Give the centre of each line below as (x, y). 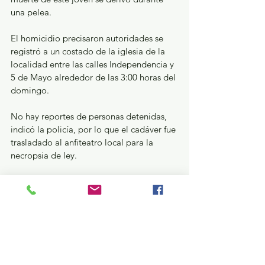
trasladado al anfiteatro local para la (83, 142)
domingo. (30, 90)
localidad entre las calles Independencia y (93, 64)
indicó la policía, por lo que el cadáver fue (94, 129)
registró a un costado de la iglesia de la (89, 51)
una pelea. (31, 12)
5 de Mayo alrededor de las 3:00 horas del (94, 77)
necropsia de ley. (44, 155)
